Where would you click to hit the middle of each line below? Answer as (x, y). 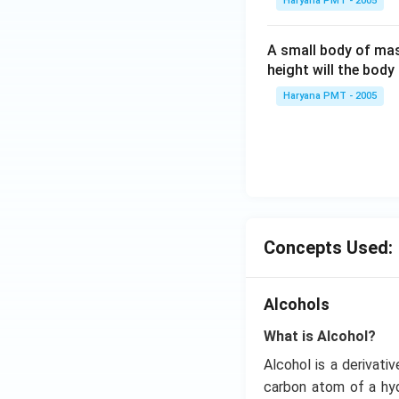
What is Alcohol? (320, 336)
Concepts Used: (328, 248)
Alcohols (297, 304)
